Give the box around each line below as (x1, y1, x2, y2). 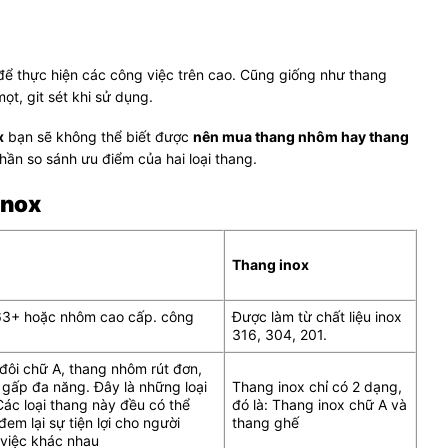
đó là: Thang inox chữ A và (232, 395, 407, 413)
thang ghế (232, 413, 299, 431)
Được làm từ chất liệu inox (232, 307, 402, 325)
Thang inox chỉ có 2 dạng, (232, 377, 402, 395)
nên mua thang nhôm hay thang (193, 128, 409, 146)
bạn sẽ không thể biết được (4, 128, 193, 146)
